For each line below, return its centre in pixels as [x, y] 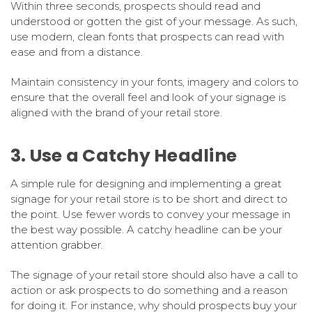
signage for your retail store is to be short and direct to [149, 198]
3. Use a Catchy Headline [124, 155]
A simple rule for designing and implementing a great [146, 183]
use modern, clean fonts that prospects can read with [147, 36]
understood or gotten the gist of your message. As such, [154, 21]
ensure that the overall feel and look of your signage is [148, 97]
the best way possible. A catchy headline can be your [146, 229]
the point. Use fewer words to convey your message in [150, 214]
